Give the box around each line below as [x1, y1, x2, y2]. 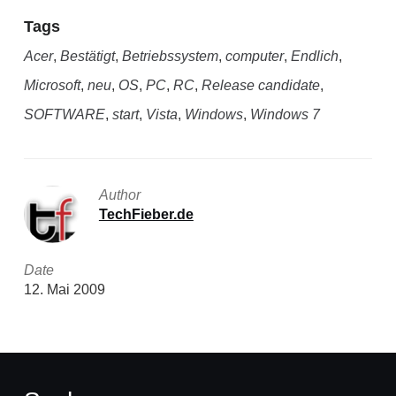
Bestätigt [59, 49, 115, 65]
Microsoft [23, 78, 80, 94]
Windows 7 [249, 107, 320, 123]
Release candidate [201, 78, 320, 94]
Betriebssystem [121, 49, 218, 65]
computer [225, 49, 284, 65]
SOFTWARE [23, 107, 105, 123]
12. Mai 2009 [23, 282, 105, 298]
